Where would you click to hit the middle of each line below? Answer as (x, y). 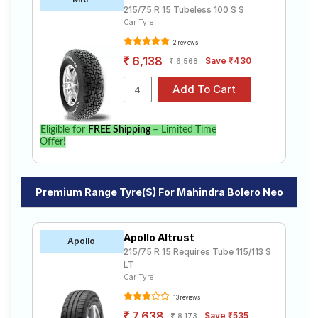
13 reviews (186, 297)
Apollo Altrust (159, 237)
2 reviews (185, 42)
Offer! (53, 142)
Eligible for (64, 130)
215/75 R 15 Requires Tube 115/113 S (197, 252)
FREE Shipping (119, 130)
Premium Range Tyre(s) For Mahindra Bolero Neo (159, 192)
